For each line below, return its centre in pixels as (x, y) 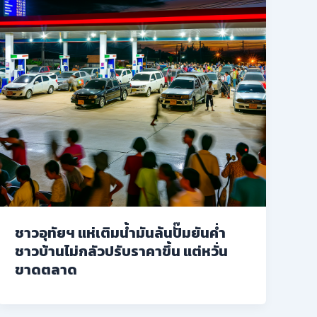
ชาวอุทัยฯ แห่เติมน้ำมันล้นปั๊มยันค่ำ (121, 232)
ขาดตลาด (46, 269)
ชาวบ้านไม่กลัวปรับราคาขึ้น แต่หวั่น (122, 251)
